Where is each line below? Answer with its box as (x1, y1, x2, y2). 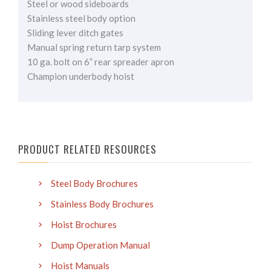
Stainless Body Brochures (51, 198, 154, 210)
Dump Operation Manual (51, 240, 150, 251)
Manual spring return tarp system (27, 42, 161, 53)
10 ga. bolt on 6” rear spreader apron (27, 56, 174, 68)
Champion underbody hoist (27, 71, 134, 82)
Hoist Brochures (51, 219, 117, 230)
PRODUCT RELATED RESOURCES (18, 142, 157, 157)
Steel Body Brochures (51, 178, 138, 189)
